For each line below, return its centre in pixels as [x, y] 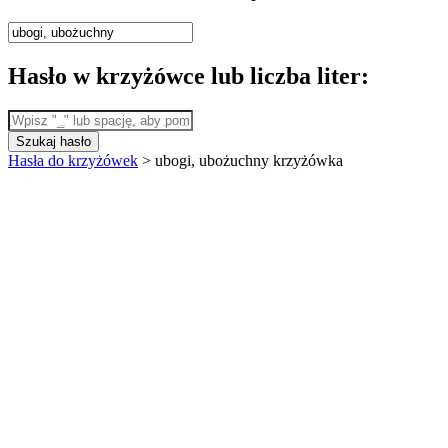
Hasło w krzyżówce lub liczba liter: [188, 75]
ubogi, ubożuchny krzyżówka [249, 160]
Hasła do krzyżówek [73, 160]
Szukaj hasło [53, 141]
